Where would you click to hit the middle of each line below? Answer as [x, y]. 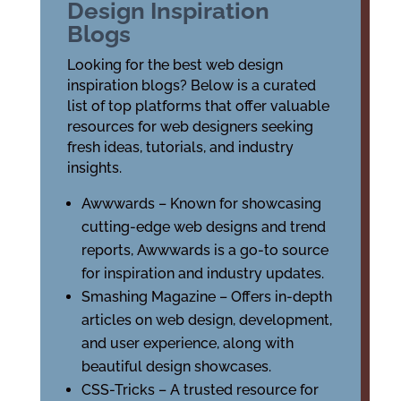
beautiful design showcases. [176, 367]
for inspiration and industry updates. [202, 273]
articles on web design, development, [206, 320]
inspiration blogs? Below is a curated [191, 85]
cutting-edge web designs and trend [203, 227]
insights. [94, 168]
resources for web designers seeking [190, 127]
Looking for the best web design [175, 65]
